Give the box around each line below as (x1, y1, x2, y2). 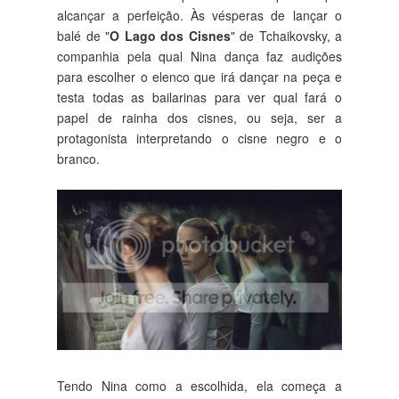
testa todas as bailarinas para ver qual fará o (57, 87, 342, 106)
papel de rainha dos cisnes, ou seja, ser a (57, 108, 342, 126)
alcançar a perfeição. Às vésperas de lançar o (57, 5, 342, 24)
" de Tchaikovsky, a (230, 26, 342, 45)
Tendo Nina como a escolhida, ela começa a (57, 376, 342, 395)
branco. (57, 149, 100, 167)
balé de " (57, 26, 110, 45)
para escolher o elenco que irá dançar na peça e (57, 67, 342, 85)
